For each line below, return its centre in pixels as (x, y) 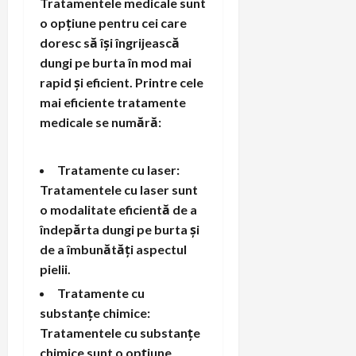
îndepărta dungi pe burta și (120, 229)
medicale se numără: (101, 122)
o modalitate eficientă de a (118, 209)
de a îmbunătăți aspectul (113, 249)
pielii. (55, 269)
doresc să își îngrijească (110, 42)
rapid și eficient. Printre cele (122, 82)
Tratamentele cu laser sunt (119, 189)
